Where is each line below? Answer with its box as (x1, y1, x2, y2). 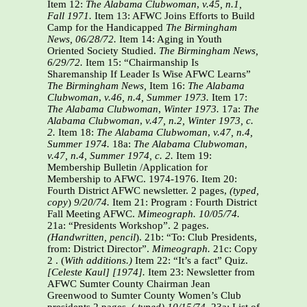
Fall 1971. (47, 10, 95, 22)
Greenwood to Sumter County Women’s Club (47, 290, 241, 302)
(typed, (230, 185, 259, 197)
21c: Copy (210, 243, 258, 255)
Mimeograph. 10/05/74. (138, 208, 240, 220)
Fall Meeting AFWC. (47, 208, 138, 220)
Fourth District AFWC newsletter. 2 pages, (47, 185, 230, 197)
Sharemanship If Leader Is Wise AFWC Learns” (47, 69, 251, 80)
